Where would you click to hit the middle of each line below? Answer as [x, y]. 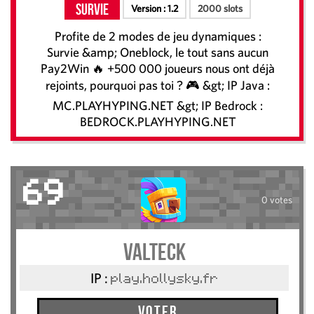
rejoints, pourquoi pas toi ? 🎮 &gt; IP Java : [158, 86]
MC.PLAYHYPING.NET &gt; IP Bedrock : [158, 106]
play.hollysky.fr [164, 280]
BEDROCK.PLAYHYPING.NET [158, 122]
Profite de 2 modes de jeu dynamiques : [158, 36]
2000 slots [220, 9]
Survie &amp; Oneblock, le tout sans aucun [158, 53]
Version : [149, 9]
